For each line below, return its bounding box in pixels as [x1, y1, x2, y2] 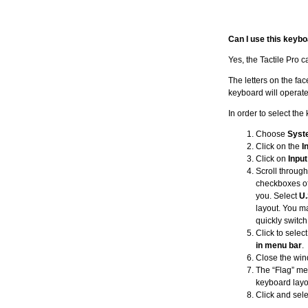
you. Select [256, 191, 299, 201]
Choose [256, 129, 287, 139]
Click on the [256, 142, 302, 151]
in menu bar [256, 241, 302, 250]
